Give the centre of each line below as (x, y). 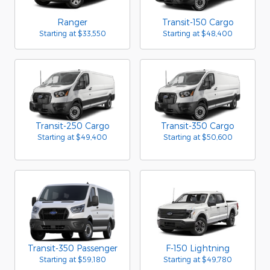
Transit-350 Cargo (198, 125)
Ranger (72, 22)
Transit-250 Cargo (72, 125)
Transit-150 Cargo (198, 22)
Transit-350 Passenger (72, 248)
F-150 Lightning (198, 248)
